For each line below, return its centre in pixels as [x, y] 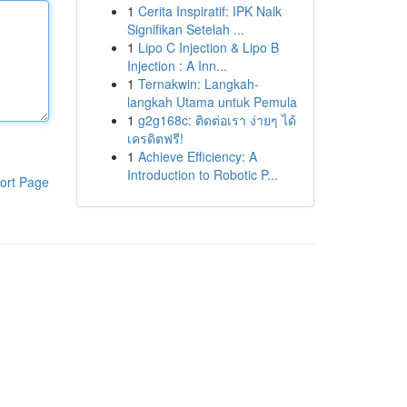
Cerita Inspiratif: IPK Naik [209, 11]
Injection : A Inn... [177, 65]
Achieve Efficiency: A [197, 156]
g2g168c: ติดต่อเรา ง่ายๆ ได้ [217, 120]
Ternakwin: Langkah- [198, 84]
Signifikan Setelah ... [185, 29]
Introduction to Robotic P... [202, 174]
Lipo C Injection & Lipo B [208, 47]
